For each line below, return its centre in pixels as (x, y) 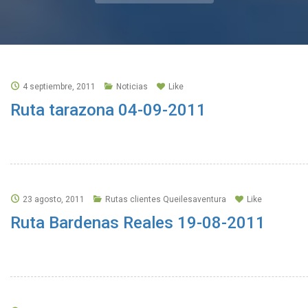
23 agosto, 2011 (54, 199)
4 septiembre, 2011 (59, 87)
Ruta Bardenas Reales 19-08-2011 (138, 223)
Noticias (132, 87)
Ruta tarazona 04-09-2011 (108, 110)
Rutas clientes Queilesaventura (166, 199)
